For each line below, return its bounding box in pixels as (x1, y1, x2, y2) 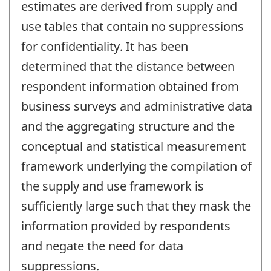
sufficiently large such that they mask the (21, 198, 251, 215)
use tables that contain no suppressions (21, 18, 244, 35)
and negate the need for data (21, 238, 183, 255)
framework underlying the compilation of (21, 158, 252, 175)
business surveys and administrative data (21, 98, 252, 115)
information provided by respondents (21, 218, 230, 235)
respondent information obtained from (21, 78, 239, 95)
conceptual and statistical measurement (21, 138, 246, 155)
